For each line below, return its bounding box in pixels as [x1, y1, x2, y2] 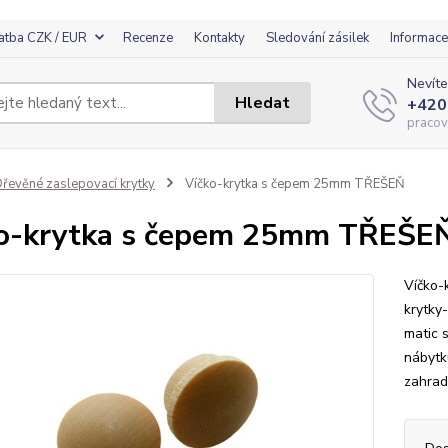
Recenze [123, 29, 173, 47]
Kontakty [194, 29, 245, 47]
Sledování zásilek [266, 29, 369, 47]
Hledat [235, 91, 291, 114]
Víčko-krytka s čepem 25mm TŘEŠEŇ [181, 175, 405, 193]
